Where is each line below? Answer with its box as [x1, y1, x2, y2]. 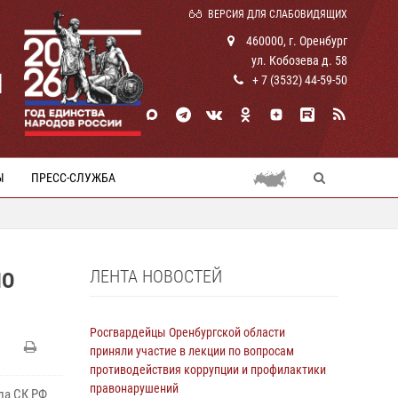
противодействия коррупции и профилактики [90, 362, 326, 377]
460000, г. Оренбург [243, 34, 347, 48]
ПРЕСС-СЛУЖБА [31, 171, 115, 185]
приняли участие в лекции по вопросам [90, 344, 294, 358]
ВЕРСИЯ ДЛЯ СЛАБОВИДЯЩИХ [208, 8, 347, 20]
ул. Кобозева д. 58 [251, 53, 347, 68]
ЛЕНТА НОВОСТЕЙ [90, 266, 222, 287]
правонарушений [90, 381, 179, 395]
